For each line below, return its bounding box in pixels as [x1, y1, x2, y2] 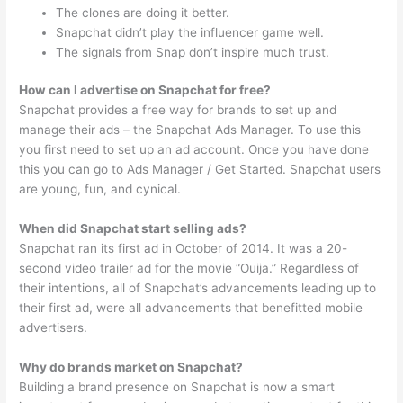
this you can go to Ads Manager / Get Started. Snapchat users [19, 162, 381, 177]
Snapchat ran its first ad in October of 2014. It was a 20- [19, 241, 348, 256]
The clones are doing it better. [56, 4, 230, 20]
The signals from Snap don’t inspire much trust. [56, 44, 330, 59]
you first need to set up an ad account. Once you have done [19, 142, 370, 157]
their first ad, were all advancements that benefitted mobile [19, 300, 363, 316]
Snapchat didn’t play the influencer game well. [56, 24, 325, 40]
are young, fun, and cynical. [19, 182, 182, 197]
